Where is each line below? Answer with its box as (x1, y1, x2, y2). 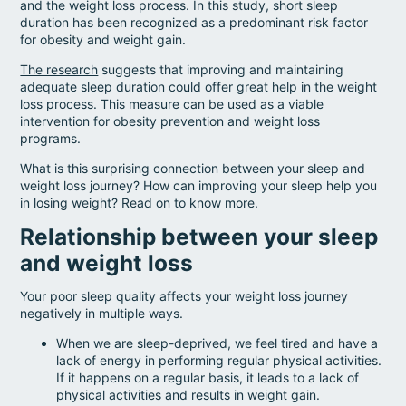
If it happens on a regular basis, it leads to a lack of (56, 369, 360, 385)
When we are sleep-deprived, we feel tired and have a (56, 334, 379, 351)
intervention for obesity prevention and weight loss (20, 112, 321, 129)
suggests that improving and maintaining (98, 61, 344, 77)
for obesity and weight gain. (20, 31, 190, 47)
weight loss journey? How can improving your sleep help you (20, 177, 378, 193)
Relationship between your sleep (20, 222, 379, 250)
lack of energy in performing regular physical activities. (56, 352, 382, 368)
